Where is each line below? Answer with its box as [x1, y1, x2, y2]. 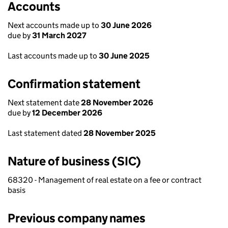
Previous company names [8, 211, 146, 225]
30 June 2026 [101, 20, 152, 30]
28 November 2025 [83, 128, 156, 138]
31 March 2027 [32, 31, 87, 40]
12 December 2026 [32, 108, 102, 118]
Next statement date [8, 98, 81, 107]
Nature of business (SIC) [8, 154, 141, 168]
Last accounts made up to [8, 51, 99, 61]
